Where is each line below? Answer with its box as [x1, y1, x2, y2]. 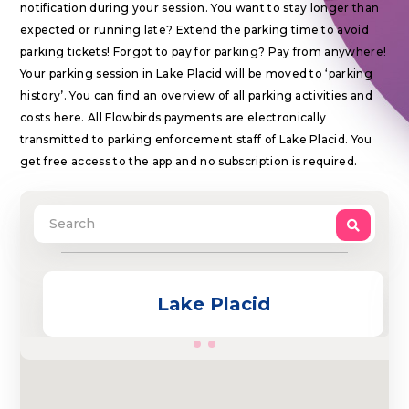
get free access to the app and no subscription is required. [20, 154, 358, 168]
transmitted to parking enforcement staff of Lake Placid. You [20, 132, 372, 146]
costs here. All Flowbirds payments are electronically [20, 110, 327, 124]
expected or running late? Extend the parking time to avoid [20, 23, 370, 37]
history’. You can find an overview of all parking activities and [20, 89, 373, 102]
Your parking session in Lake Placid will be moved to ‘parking [20, 67, 373, 80]
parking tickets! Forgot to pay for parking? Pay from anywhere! [20, 45, 387, 58]
